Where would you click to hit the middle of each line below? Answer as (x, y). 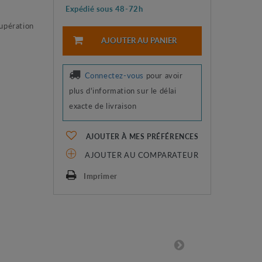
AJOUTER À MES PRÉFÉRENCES (141, 136)
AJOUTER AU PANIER (139, 40)
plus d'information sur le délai (123, 90)
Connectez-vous (114, 75)
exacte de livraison (103, 105)
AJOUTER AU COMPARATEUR (141, 154)
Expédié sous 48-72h (104, 8)
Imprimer (100, 175)
